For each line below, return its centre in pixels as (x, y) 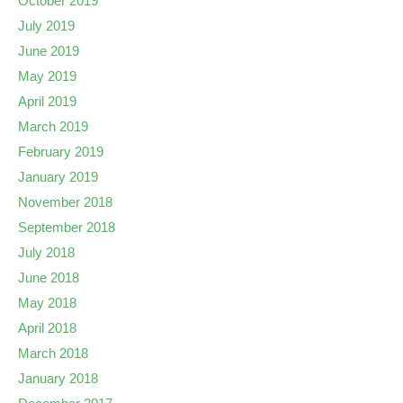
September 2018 (67, 227)
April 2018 (47, 328)
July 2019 (46, 26)
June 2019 (49, 51)
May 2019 (47, 76)
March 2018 (53, 353)
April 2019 (47, 101)
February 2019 (61, 152)
